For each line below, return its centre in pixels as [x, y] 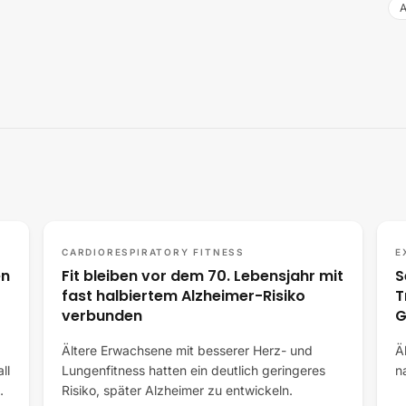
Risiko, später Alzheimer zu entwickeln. [177, 390]
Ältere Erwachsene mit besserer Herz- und [187, 350]
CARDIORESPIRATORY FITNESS [153, 252]
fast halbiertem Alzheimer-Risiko [184, 296]
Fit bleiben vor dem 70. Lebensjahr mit [203, 276]
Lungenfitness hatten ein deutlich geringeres [193, 370]
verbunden [102, 316]
